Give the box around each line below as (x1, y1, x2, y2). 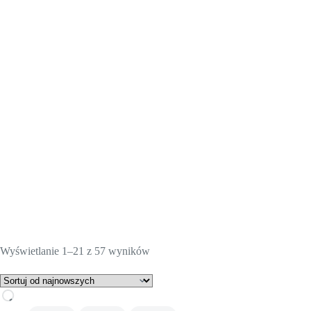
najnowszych (149, 269, 207, 282)
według (149, 257, 182, 269)
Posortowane (149, 244, 206, 257)
